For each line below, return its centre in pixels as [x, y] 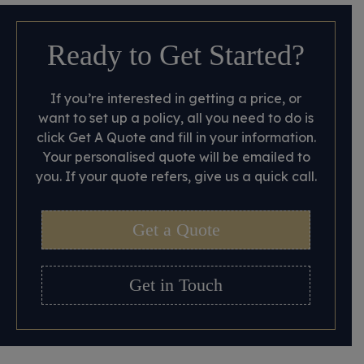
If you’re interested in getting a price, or [176, 98]
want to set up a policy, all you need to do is [176, 118]
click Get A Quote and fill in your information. [176, 137]
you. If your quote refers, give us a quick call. [176, 176]
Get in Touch [176, 285]
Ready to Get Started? [176, 55]
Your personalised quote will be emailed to [176, 157]
